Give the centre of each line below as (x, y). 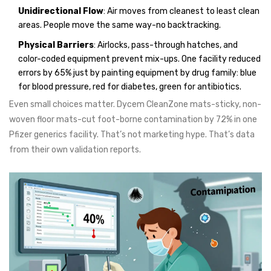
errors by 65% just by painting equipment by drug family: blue (137, 73)
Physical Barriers (56, 45)
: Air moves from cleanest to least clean (181, 11)
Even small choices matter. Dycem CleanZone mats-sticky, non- (135, 105)
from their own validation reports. (75, 150)
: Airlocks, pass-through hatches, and (166, 45)
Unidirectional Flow (61, 11)
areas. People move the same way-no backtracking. (119, 25)
